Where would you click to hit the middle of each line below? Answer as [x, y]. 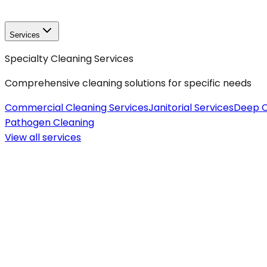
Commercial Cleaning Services [77, 108]
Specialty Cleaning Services [69, 59]
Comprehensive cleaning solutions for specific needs [128, 83]
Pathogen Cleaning [49, 122]
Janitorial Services [191, 108]
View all [24, 137]
